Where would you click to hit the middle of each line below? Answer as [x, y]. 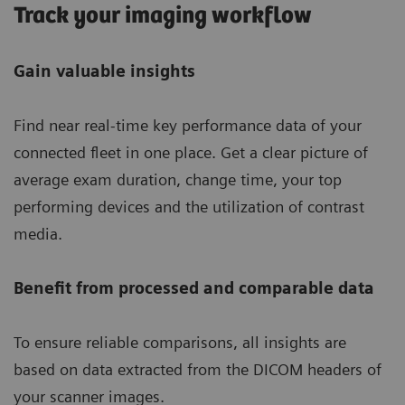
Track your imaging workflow [163, 16]
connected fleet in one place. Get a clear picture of [191, 153]
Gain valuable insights [104, 71]
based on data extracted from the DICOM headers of [198, 370]
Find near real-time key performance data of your [188, 126]
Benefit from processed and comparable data [194, 288]
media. [38, 234]
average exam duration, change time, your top [178, 180]
